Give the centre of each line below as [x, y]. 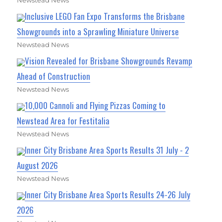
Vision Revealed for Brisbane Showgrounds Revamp [109, 61]
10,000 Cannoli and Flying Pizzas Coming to [95, 106]
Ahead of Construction [54, 76]
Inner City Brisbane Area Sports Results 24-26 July [108, 195]
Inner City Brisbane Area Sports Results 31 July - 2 [107, 150]
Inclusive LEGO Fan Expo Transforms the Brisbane [105, 16]
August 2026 [38, 166]
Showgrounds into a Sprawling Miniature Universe [98, 32]
